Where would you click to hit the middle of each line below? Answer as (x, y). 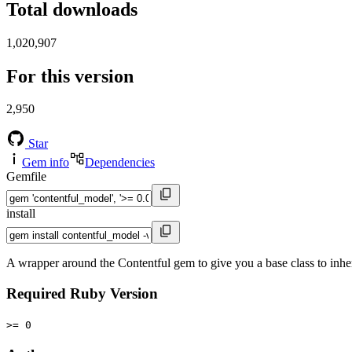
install (21, 214)
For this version (70, 76)
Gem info (46, 163)
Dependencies (120, 163)
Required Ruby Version (82, 294)
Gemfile (26, 177)
